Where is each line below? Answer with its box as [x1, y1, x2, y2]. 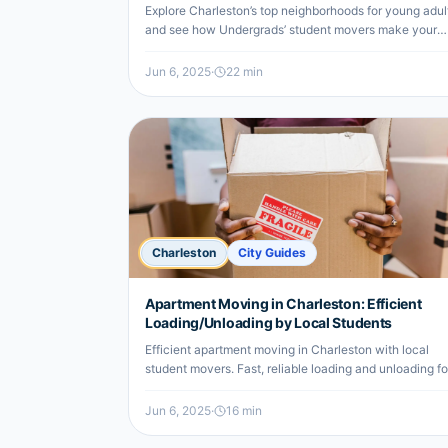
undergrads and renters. [145, 380, 277, 395]
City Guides [238, 245, 306, 260]
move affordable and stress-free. [145, 41, 327, 56]
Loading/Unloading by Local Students [145, 314, 393, 331]
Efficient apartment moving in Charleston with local [145, 342, 429, 357]
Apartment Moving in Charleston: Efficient [145, 295, 422, 312]
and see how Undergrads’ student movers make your [145, 22, 437, 37]
